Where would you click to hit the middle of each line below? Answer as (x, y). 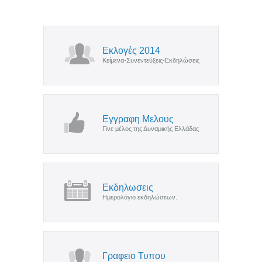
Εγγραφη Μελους (138, 119)
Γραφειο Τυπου (134, 256)
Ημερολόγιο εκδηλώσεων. (140, 197)
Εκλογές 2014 (131, 50)
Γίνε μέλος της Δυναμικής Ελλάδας (151, 128)
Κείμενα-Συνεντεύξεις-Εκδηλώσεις (151, 60)
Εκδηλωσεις (128, 187)
